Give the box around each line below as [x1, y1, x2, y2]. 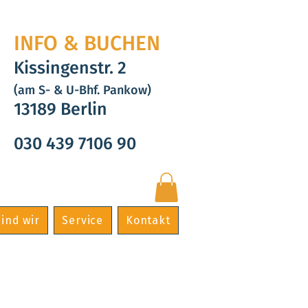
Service [62, 214, 104, 228]
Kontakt [125, 214, 170, 228]
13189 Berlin [14, 99, 107, 120]
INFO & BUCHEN [14, 31, 160, 56]
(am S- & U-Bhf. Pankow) [14, 82, 151, 98]
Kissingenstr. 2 [14, 58, 126, 78]
